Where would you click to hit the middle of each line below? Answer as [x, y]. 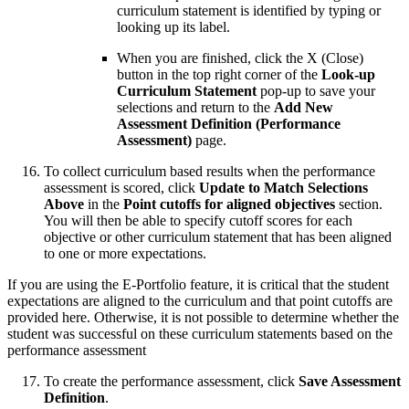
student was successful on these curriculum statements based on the [200, 334]
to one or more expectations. [125, 254]
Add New [304, 108]
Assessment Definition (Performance [229, 124]
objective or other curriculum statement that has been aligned [218, 237]
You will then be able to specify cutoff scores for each [198, 221]
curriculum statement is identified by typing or [249, 11]
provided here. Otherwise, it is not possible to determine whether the [203, 318]
